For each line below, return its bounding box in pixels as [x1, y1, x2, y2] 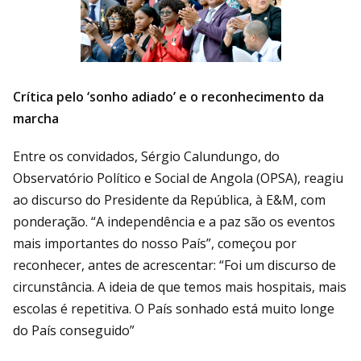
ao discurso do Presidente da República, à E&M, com [13, 190, 326, 209]
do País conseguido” [13, 321, 135, 339]
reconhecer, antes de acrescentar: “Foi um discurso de [13, 255, 336, 274]
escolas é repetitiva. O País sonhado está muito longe [13, 299, 334, 317]
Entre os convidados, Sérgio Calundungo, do [13, 147, 280, 165]
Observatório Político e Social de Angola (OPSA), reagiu [13, 168, 343, 187]
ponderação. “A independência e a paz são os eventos [13, 212, 335, 230]
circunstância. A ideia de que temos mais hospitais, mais [13, 277, 346, 296]
